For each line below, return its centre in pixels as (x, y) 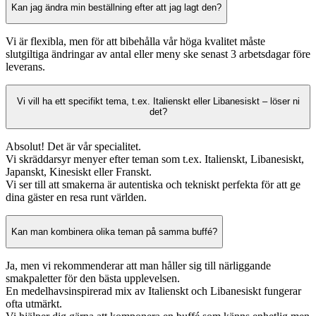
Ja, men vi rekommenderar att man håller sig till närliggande (138, 266)
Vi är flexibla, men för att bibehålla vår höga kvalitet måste (135, 41)
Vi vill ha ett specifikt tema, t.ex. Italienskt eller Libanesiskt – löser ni (158, 102)
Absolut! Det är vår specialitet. (73, 146)
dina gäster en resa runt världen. (76, 197)
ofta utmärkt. (34, 304)
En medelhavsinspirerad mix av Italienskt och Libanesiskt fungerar (153, 291)
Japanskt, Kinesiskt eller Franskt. (79, 171)
